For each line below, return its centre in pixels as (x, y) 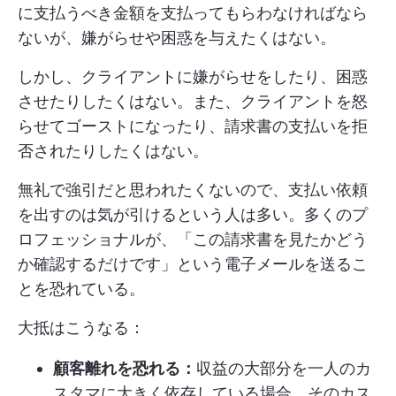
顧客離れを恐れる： (125, 368)
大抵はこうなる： (81, 327)
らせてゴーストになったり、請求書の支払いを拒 (193, 126)
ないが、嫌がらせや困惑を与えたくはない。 (177, 38)
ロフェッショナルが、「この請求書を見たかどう (193, 239)
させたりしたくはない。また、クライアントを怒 (193, 101)
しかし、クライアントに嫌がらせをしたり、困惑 (193, 76)
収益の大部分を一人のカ (284, 368)
